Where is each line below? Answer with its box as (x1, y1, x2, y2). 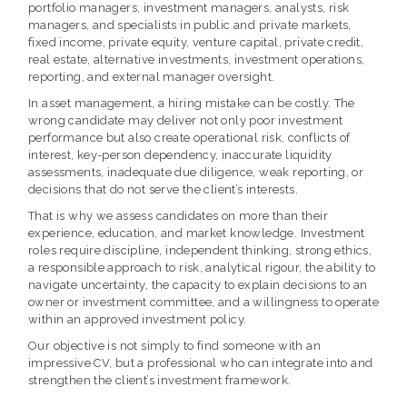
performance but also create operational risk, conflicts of (28, 130, 351, 144)
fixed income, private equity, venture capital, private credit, (28, 35, 364, 49)
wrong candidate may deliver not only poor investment (28, 113, 343, 127)
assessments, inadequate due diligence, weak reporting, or (28, 164, 364, 179)
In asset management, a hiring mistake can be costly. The (28, 95, 355, 110)
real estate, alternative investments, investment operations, (28, 52, 365, 66)
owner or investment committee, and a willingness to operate (28, 294, 380, 309)
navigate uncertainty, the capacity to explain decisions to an (28, 277, 368, 292)
